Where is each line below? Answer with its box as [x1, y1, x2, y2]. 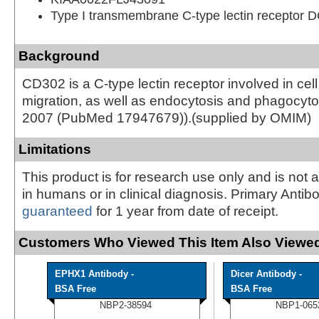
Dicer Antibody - [231, 268, 302, 279]
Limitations [19, 141, 91, 157]
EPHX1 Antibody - [55, 268, 134, 279]
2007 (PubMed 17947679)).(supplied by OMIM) [22, 110, 311, 125]
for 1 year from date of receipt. [93, 203, 278, 219]
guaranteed [22, 203, 93, 219]
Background [19, 48, 100, 63]
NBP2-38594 [100, 299, 152, 310]
